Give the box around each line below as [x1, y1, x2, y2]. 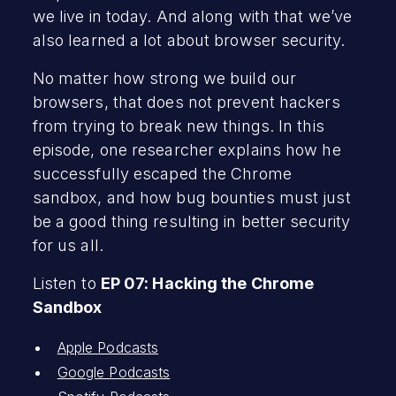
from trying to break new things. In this [32, 116, 324, 135]
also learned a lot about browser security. [32, 30, 345, 49]
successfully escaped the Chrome [32, 164, 292, 183]
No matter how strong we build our [32, 68, 297, 88]
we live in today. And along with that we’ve [32, 6, 353, 26]
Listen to [32, 273, 101, 293]
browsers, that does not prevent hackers [32, 92, 340, 111]
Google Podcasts [57, 362, 171, 381]
